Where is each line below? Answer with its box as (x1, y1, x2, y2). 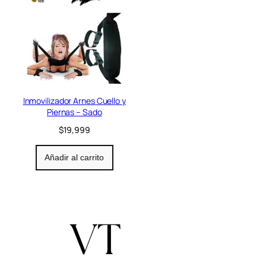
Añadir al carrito (45, 153, 104, 163)
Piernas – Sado (46, 106, 102, 118)
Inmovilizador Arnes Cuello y (23, 94, 126, 106)
